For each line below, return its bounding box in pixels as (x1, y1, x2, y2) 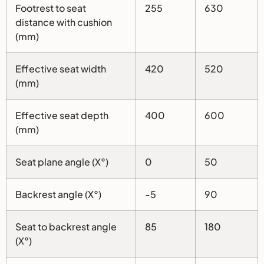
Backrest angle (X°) (15, 188, 101, 201)
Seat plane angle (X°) (15, 156, 108, 169)
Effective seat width (15, 62, 106, 75)
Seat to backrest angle (15, 220, 117, 233)
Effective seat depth (15, 109, 108, 122)
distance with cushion (15, 16, 112, 29)
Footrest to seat (15, 2, 86, 15)
